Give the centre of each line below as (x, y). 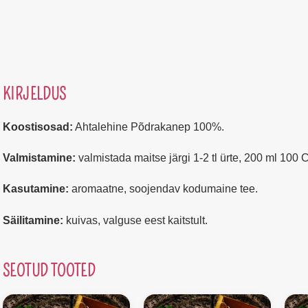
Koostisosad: (38, 126)
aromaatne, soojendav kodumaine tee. (163, 189)
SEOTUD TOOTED (49, 271)
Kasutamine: (36, 189)
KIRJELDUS (35, 94)
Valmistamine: (39, 158)
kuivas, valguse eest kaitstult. (135, 220)
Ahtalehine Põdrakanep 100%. (148, 126)
